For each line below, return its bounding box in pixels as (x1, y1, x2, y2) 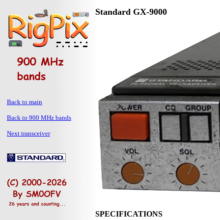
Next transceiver (7, 130, 50, 137)
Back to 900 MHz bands (7, 114, 71, 121)
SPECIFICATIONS (95, 210, 163, 219)
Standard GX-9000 (95, 7, 167, 17)
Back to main (7, 98, 42, 106)
